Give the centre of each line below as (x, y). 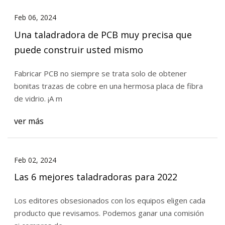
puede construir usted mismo (78, 50)
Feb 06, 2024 (35, 18)
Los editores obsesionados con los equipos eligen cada (109, 201)
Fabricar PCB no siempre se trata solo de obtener (100, 73)
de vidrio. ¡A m (55, 98)
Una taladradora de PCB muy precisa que (103, 35)
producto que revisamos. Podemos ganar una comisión (58, 213)
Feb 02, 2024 (35, 160)
